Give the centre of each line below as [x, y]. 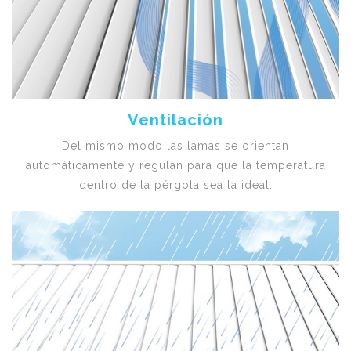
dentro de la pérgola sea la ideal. [175, 185]
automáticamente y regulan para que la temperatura [175, 166]
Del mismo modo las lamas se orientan [175, 146]
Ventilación [175, 120]
